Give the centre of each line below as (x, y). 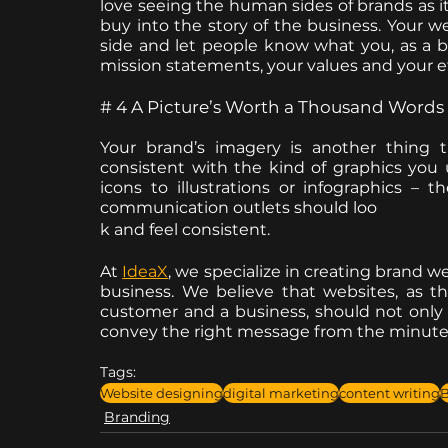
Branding (137, 416)
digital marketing (281, 392)
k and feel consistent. (187, 229)
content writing (389, 392)
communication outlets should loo (238, 207)
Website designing (161, 392)
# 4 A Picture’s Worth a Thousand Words (272, 106)
